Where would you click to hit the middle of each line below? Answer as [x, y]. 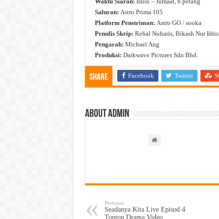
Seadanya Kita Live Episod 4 [145, 209]
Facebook [141, 75]
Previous [114, 203]
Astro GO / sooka [178, 22]
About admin [107, 114]
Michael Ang [141, 44]
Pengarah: [109, 44]
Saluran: [107, 12]
